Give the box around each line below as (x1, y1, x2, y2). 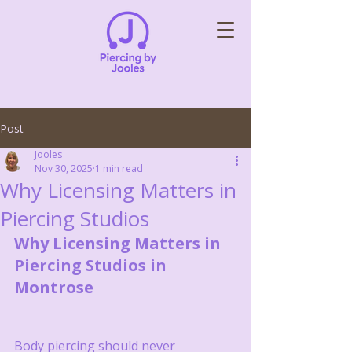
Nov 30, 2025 (35, 162, 93, 175)
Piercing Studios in (14, 255, 170, 276)
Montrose (14, 277, 93, 298)
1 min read (95, 162, 143, 175)
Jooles (35, 148, 62, 161)
